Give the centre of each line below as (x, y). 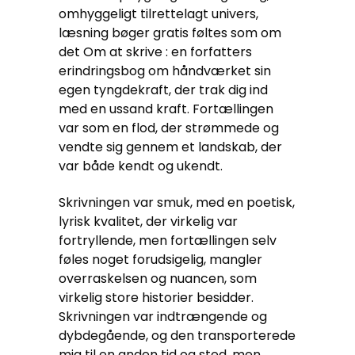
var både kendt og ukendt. (141, 166)
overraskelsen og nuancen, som (158, 279)
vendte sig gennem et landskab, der (170, 147)
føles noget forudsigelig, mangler (160, 260)
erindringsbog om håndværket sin (165, 71)
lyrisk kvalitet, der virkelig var (148, 221)
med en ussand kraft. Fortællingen (166, 109)
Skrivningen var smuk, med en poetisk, (177, 202)
